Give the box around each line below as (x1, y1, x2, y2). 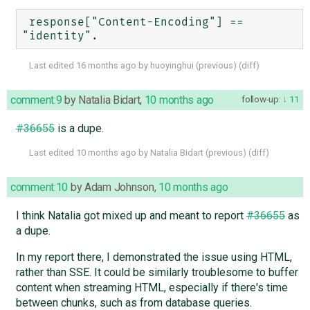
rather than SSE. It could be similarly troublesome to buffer (15, 266, 298, 280)
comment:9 (10, 93, 62, 107)
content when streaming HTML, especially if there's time (15, 281, 288, 295)
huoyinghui (150, 60, 194, 71)
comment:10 (10, 181, 69, 194)
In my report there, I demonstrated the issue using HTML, (15, 250, 292, 264)
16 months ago (76, 60, 136, 71)
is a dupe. (54, 122, 104, 136)
